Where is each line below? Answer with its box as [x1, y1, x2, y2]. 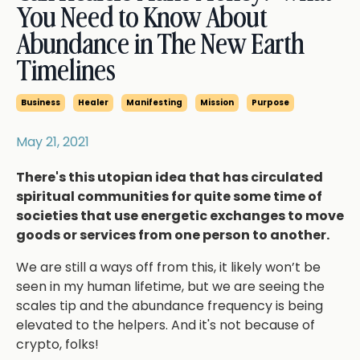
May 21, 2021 [16, 133, 89, 152]
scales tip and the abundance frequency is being [16, 297, 323, 316]
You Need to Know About [16, 5, 268, 34]
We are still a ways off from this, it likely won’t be [16, 258, 321, 277]
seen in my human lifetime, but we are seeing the [16, 277, 325, 297]
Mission [200, 96, 234, 109]
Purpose [252, 96, 289, 109]
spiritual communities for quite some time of [16, 187, 322, 207]
